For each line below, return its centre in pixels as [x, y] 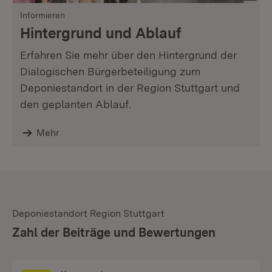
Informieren [42, 15]
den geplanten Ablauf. [76, 104]
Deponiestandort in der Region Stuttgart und [130, 88]
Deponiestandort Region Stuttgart [88, 213]
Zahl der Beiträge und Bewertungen [114, 233]
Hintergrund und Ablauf [100, 33]
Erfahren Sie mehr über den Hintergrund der [128, 55]
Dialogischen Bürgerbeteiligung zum [110, 71]
